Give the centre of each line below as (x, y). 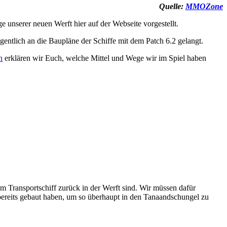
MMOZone (204, 6)
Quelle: (172, 6)
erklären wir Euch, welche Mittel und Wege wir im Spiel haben (104, 58)
